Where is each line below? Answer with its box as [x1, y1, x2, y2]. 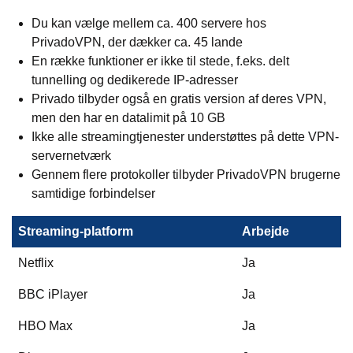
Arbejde [242, 225, 289, 239]
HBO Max [18, 319, 72, 333]
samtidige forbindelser [32, 187, 155, 201]
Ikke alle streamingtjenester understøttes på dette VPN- [32, 130, 339, 144]
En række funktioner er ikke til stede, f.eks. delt [32, 54, 289, 69]
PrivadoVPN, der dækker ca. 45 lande [32, 35, 243, 50]
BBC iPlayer [18, 288, 87, 302]
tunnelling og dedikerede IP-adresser [32, 73, 238, 87]
